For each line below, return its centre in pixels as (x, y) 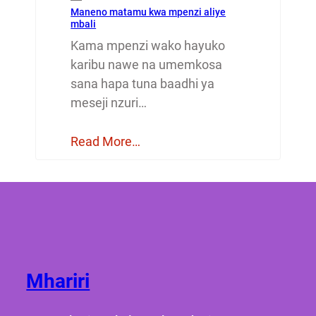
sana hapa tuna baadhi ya (143, 83)
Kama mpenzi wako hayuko (148, 45)
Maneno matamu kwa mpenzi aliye (148, 12)
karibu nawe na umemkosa (147, 64)
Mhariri (58, 281)
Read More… (106, 141)
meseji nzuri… (109, 102)
